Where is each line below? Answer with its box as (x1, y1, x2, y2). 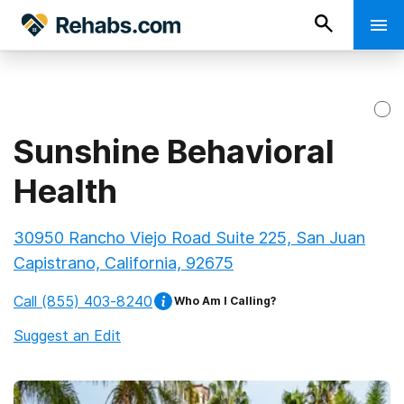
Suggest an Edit (14, 326, 121, 344)
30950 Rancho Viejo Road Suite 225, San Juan (14, 228, 365, 247)
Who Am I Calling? (174, 294, 276, 308)
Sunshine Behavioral (14, 132, 335, 171)
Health (14, 171, 117, 211)
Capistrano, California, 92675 (14, 253, 234, 272)
